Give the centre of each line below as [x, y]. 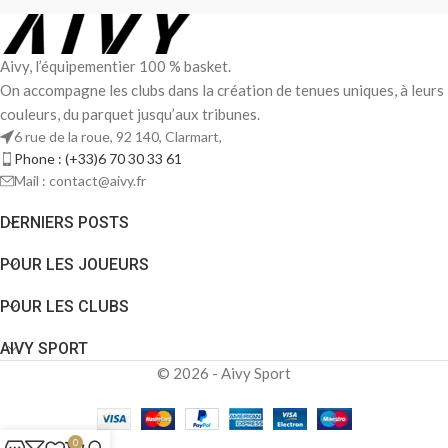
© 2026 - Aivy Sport [224, 372]
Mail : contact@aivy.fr [80, 180]
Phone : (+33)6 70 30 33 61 [98, 158]
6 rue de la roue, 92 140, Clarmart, [118, 136]
